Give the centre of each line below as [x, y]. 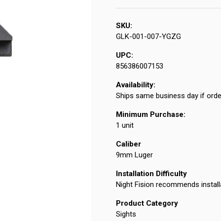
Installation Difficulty [151, 174]
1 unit [125, 126]
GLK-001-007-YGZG [148, 37]
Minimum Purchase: [150, 115]
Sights [126, 214]
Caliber [128, 144]
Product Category [147, 203]
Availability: [135, 85]
